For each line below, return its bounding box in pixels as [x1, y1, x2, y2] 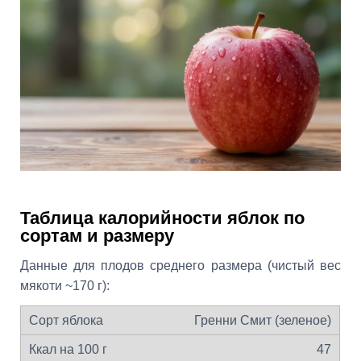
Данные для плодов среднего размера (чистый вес [20, 259, 341, 273]
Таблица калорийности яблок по [20, 208, 305, 229]
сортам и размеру [20, 226, 174, 247]
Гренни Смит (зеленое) [194, 313, 331, 327]
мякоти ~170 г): [20, 279, 110, 293]
